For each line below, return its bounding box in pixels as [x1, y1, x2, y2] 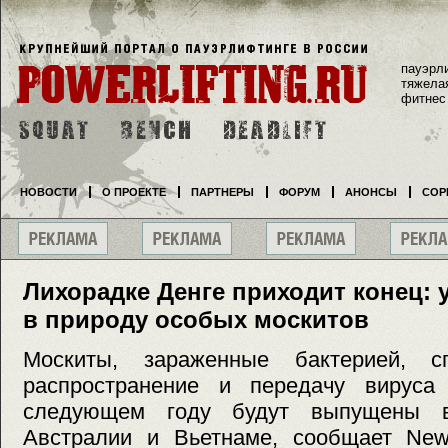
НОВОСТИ [20, 186, 77, 198]
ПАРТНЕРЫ [191, 186, 254, 198]
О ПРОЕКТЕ [102, 186, 166, 198]
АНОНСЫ [345, 186, 397, 198]
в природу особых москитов [23, 306, 369, 333]
